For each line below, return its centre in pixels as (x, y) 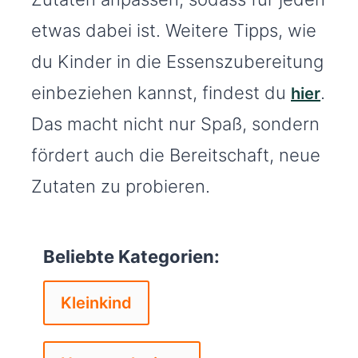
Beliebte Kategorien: (131, 257)
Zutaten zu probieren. (121, 187)
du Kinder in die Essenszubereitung (177, 62)
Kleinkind (96, 303)
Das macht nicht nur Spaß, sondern (175, 124)
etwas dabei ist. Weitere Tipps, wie (174, 31)
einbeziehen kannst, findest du (161, 93)
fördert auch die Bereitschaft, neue (176, 155)
